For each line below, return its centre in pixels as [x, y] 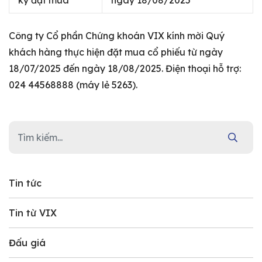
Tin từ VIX [33, 213]
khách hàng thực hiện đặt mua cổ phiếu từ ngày [116, 52]
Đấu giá [27, 243]
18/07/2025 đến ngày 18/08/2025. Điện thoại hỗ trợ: [125, 68]
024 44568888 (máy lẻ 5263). [73, 85]
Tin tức [25, 183]
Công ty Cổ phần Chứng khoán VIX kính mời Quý [117, 36]
